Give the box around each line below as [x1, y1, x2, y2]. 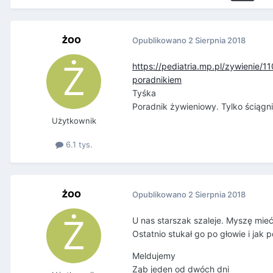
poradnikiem [132, 74, 182, 85]
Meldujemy [132, 250, 175, 261]
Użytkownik [51, 116, 96, 126]
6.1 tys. [63, 140, 93, 150]
